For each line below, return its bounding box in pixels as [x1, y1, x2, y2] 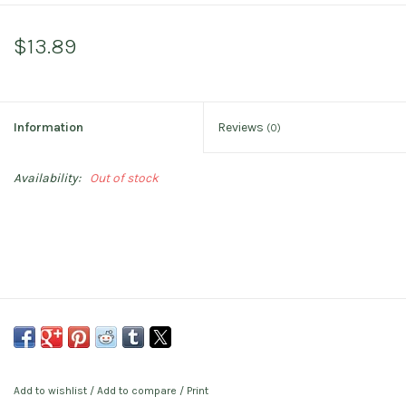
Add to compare [97, 383, 179, 397]
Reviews [217, 119, 266, 135]
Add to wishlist [14, 383, 90, 397]
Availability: [14, 169, 81, 186]
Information [14, 119, 83, 135]
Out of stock [90, 169, 159, 186]
